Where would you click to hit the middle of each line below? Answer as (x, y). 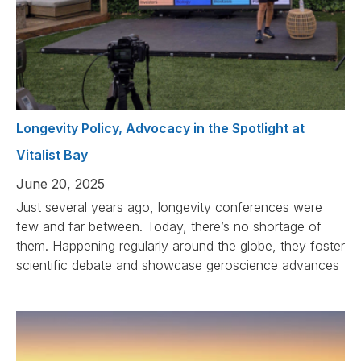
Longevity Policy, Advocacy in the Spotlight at (160, 129)
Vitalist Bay (52, 155)
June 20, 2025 (60, 184)
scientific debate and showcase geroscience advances (178, 266)
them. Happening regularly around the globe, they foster (180, 246)
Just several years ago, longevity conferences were (169, 207)
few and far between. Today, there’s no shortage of (169, 227)
